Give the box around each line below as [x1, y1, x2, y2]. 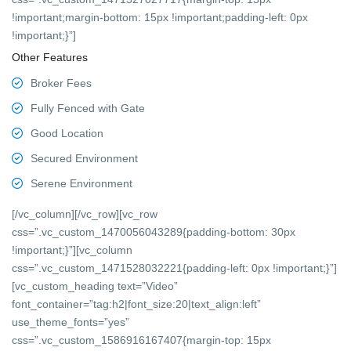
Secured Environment [31, 151, 139, 165]
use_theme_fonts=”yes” [12, 315, 130, 328]
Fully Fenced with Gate [31, 101, 146, 114]
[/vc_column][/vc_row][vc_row [12, 207, 158, 220]
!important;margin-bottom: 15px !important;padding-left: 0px [12, 10, 309, 24]
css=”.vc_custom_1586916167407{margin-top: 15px [12, 333, 272, 346]
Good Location [31, 126, 104, 139]
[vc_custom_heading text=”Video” [12, 279, 179, 292]
